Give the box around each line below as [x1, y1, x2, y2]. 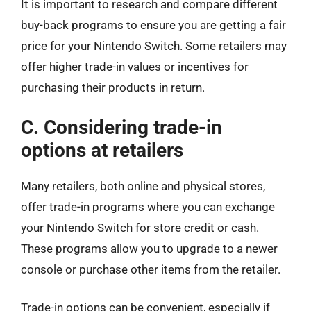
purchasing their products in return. [21, 81, 205, 94]
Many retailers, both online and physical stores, [21, 178, 265, 193]
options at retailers [21, 138, 183, 162]
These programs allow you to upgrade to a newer [21, 241, 278, 255]
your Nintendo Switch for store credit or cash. [21, 220, 259, 235]
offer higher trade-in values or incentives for [21, 60, 249, 74]
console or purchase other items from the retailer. [21, 262, 280, 276]
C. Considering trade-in [21, 115, 222, 139]
